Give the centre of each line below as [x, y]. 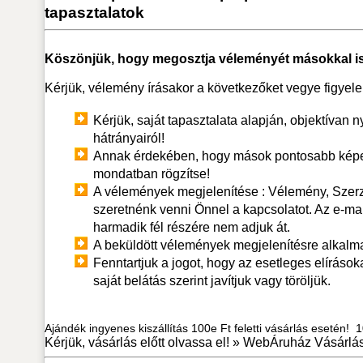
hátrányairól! [128, 138]
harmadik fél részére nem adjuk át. [191, 227]
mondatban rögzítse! [151, 173]
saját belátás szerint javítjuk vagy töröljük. [211, 280]
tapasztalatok [94, 12]
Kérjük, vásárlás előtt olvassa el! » [143, 342]
